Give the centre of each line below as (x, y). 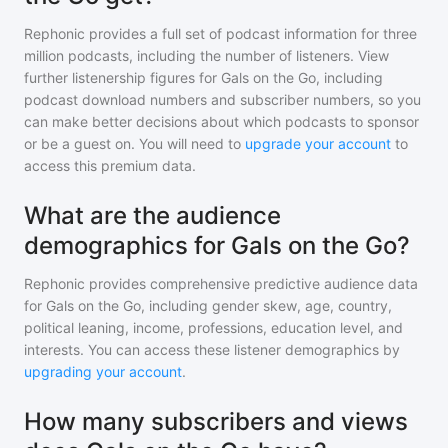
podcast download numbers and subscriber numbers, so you (222, 99)
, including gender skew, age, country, (266, 305)
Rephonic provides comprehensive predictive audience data (221, 283)
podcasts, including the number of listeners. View (226, 55)
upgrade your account (318, 143)
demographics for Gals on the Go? (217, 245)
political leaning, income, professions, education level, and (213, 327)
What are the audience (152, 215)
